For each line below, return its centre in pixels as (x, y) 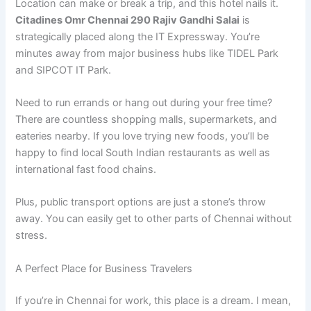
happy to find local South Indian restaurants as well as (143, 153)
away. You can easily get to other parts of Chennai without (154, 219)
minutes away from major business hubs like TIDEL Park (147, 53)
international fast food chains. (86, 170)
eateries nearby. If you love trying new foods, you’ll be (142, 136)
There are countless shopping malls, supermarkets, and (146, 120)
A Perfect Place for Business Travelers (104, 268)
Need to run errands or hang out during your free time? (144, 103)
